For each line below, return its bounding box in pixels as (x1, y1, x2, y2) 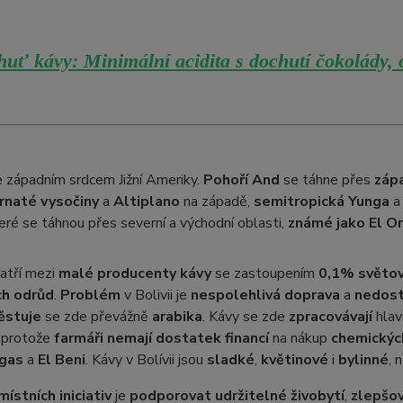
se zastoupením (210, 264, 318, 283)
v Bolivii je (120, 285, 191, 305)
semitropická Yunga (253, 192, 390, 211)
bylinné (337, 350, 389, 370)
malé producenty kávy (58, 264, 211, 283)
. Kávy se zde (201, 307, 289, 327)
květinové (260, 350, 328, 370)
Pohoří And (202, 170, 280, 190)
